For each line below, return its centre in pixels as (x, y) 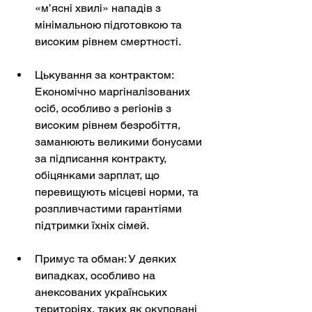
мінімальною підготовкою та (110, 24)
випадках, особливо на (96, 275)
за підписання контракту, (102, 158)
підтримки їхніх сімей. (92, 225)
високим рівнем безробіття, (109, 125)
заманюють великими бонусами (120, 141)
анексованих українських (102, 292)
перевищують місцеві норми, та (118, 192)
